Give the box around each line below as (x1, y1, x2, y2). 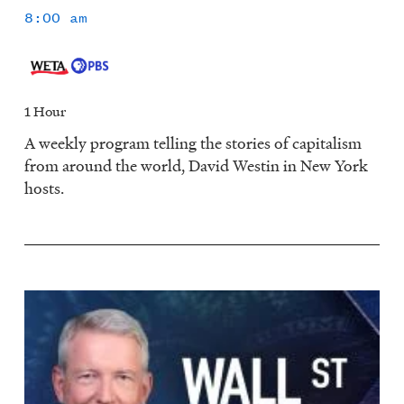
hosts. (24, 176, 65, 199)
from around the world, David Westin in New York (24, 153, 369, 177)
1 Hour (24, 100, 67, 121)
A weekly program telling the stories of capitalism (24, 131, 363, 154)
